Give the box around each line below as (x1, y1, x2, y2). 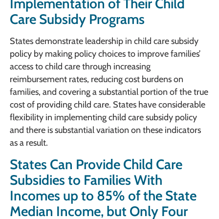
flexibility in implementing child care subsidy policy (10, 112, 197, 123)
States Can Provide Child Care (10, 155, 182, 173)
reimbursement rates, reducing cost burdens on (10, 74, 183, 85)
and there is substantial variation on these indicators (10, 125, 201, 136)
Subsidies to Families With (10, 171, 162, 188)
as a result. (10, 137, 48, 149)
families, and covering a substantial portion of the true (10, 87, 208, 98)
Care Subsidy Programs (10, 11, 145, 28)
